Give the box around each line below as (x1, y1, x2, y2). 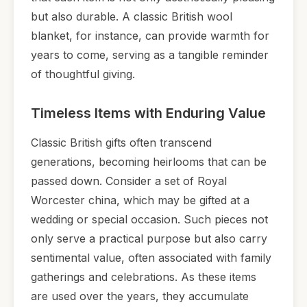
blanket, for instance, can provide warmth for (31, 29, 269, 43)
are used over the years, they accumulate (31, 289, 249, 304)
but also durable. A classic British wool (31, 10, 232, 24)
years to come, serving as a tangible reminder (31, 48, 269, 62)
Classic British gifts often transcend (31, 136, 212, 150)
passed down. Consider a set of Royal (31, 174, 227, 188)
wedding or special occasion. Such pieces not (31, 212, 268, 227)
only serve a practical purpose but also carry (31, 232, 267, 246)
